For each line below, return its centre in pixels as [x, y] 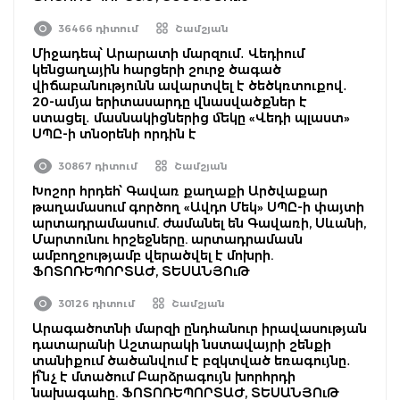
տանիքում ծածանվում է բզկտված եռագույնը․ [192, 360]
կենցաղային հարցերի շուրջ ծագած [157, 69]
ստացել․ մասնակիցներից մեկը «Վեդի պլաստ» [191, 117]
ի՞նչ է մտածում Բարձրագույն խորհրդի [164, 376]
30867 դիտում [98, 166]
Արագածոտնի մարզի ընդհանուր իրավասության [200, 328]
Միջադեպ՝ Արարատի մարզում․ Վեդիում [168, 53]
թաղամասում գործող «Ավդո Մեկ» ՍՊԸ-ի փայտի [198, 207]
